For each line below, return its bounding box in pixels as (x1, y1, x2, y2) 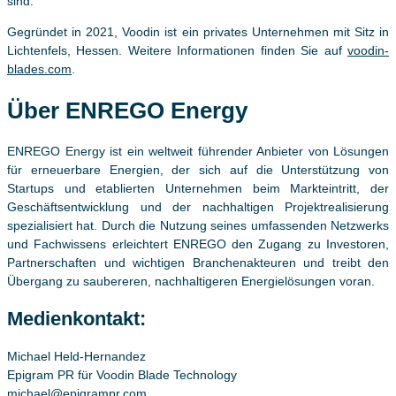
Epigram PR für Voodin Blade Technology (7, 367, 237, 382)
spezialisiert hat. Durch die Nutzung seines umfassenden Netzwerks (7, 217, 389, 232)
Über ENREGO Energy (7, 96, 247, 124)
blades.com (7, 62, 72, 77)
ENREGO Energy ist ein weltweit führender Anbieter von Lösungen (7, 143, 389, 158)
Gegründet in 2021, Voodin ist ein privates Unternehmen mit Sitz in (7, 25, 389, 40)
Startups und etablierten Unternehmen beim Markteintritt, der (7, 180, 389, 195)
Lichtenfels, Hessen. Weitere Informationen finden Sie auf (7, 43, 347, 58)
